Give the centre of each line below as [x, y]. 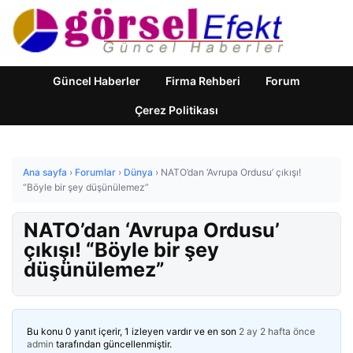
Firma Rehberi [203, 81]
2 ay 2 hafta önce [277, 331]
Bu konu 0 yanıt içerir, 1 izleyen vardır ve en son [133, 331]
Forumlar [95, 172]
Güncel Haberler [97, 81]
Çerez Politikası [176, 110]
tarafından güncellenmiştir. [113, 344]
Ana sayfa [45, 172]
